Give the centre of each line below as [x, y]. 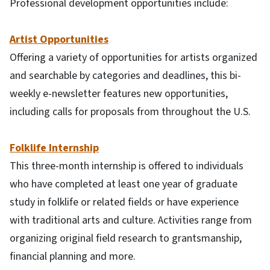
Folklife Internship [54, 148]
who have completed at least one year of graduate [124, 184]
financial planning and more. [73, 256]
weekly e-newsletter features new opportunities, [119, 93]
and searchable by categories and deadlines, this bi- [125, 75]
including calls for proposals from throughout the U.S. [130, 111]
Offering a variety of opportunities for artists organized [133, 57]
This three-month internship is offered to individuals [127, 166]
